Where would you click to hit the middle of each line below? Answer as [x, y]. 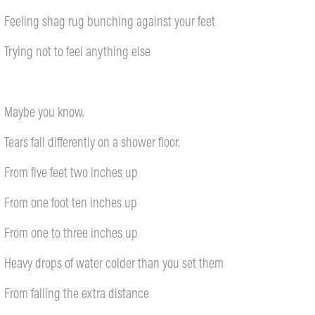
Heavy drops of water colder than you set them [114, 263]
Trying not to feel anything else [78, 51]
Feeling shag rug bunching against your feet [110, 21]
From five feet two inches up [71, 172]
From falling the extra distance [77, 293]
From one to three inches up [71, 232]
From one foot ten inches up [71, 202]
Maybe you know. [45, 111]
